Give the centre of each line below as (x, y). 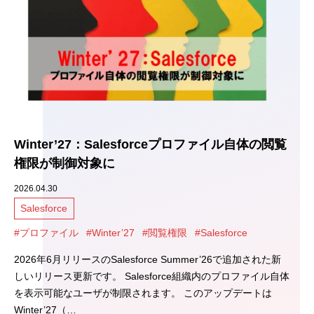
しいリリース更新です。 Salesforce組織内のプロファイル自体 (152, 276)
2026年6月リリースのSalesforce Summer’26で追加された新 (148, 259)
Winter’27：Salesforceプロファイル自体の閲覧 (150, 145)
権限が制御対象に (64, 164)
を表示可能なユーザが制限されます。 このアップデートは (143, 293)
